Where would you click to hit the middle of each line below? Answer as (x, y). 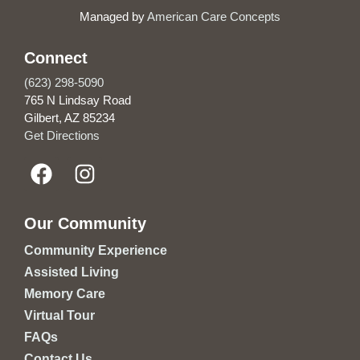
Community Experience (96, 250)
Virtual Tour (59, 315)
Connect (56, 58)
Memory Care (65, 293)
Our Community (85, 223)
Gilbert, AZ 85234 (70, 118)
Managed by (113, 17)
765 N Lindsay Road (78, 100)
